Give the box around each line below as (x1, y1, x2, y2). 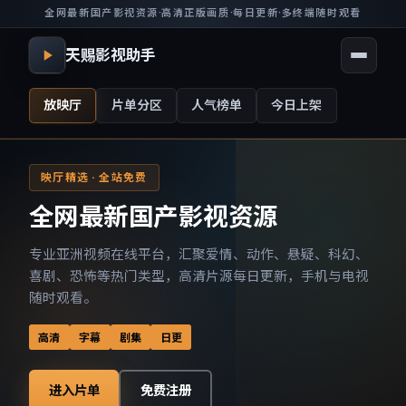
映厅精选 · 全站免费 (41, 170, 148, 185)
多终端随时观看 (281, 6, 362, 20)
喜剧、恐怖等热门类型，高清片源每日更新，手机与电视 (29, 266, 369, 285)
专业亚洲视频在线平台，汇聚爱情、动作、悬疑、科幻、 (29, 245, 369, 263)
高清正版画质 (161, 6, 230, 20)
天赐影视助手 (65, 45, 156, 65)
